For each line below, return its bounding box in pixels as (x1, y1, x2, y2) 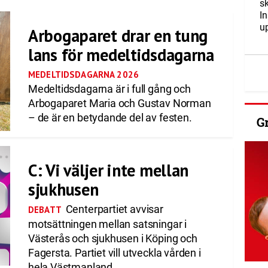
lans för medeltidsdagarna (28, 44, 214, 66)
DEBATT (28, 204, 62, 215)
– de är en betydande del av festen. (28, 111, 192, 124)
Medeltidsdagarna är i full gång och (28, 83, 191, 95)
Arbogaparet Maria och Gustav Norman (28, 97, 211, 109)
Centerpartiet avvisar (63, 203, 163, 215)
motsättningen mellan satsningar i (28, 218, 187, 230)
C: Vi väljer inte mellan (28, 159, 189, 181)
